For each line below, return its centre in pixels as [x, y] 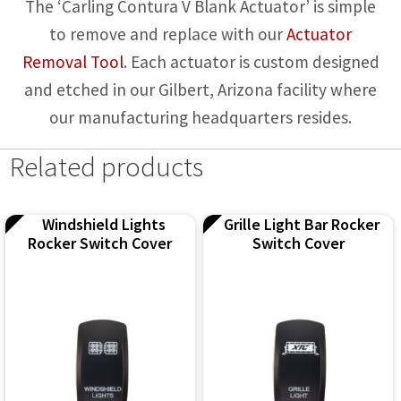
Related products [107, 166]
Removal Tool [73, 62]
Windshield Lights [103, 225]
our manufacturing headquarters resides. [200, 118]
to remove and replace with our [168, 34]
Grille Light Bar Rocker [302, 225]
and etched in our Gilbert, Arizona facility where [200, 90]
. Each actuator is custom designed [251, 62]
